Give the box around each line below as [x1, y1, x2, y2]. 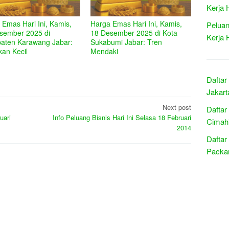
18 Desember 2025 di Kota [90, 28, 178, 38]
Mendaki [90, 46, 119, 57]
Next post [163, 102, 191, 112]
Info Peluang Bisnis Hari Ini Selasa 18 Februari [53, 112, 191, 122]
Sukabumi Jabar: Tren [90, 37, 163, 48]
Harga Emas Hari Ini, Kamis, [90, 18, 182, 29]
